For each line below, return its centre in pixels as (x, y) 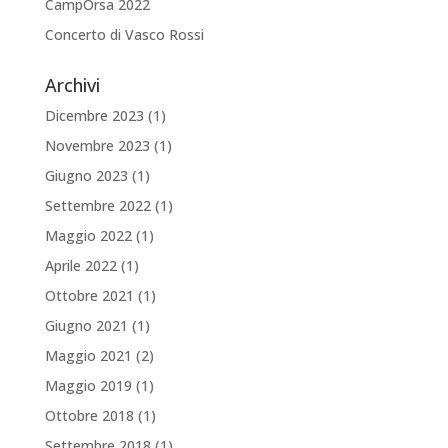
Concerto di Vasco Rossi (124, 34)
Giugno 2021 (86, 325)
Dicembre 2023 (94, 115)
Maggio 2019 (88, 385)
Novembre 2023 (97, 145)
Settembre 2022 (97, 205)
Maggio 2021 (88, 355)
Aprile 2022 (80, 265)
